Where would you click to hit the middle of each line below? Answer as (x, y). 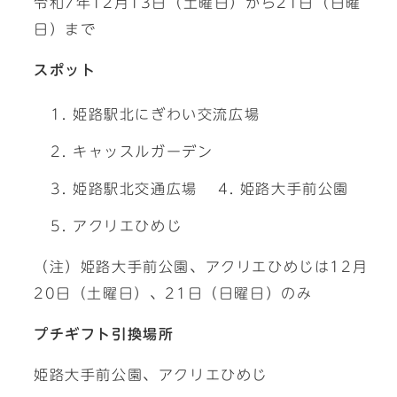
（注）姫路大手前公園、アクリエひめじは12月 (201, 267)
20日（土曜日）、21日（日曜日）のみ (173, 293)
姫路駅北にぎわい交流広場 (167, 114)
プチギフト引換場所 (104, 334)
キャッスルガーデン (143, 152)
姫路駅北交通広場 (135, 189)
